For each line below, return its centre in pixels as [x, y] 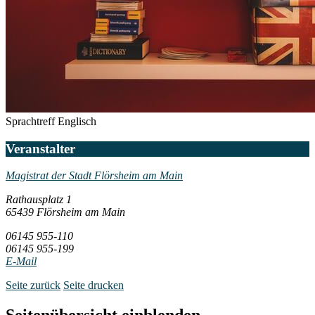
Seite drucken [94, 285]
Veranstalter [40, 148]
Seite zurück [33, 285]
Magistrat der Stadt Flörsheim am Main [94, 176]
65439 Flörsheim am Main [65, 212]
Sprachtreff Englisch [51, 121]
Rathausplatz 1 [39, 200]
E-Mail [21, 262]
